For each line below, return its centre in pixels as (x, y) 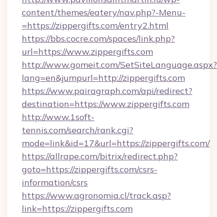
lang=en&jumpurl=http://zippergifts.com (103, 78)
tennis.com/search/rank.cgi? (77, 130)
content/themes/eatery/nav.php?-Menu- (104, 12)
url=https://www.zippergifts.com (87, 52)
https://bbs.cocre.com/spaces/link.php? (98, 39)
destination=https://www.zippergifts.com (106, 104)
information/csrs (55, 182)
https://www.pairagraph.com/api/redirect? (107, 91)
